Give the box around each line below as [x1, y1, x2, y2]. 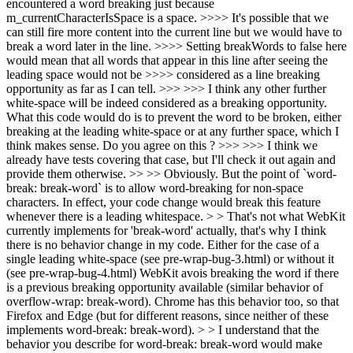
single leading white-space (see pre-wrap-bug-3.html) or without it [6, 252, 334, 266]
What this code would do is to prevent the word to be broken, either [6, 110, 341, 124]
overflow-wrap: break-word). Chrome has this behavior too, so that [6, 295, 339, 308]
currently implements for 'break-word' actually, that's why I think [6, 224, 326, 237]
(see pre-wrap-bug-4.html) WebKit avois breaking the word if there [6, 266, 339, 280]
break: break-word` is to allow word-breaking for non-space [6, 181, 303, 195]
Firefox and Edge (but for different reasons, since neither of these [6, 309, 329, 322]
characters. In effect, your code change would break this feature [6, 195, 321, 209]
